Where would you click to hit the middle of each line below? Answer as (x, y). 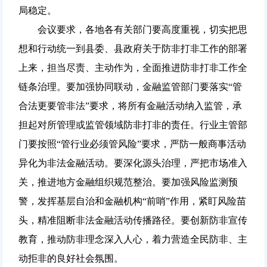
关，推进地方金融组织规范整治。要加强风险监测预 (128, 182)
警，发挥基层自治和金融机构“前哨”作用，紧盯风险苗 (132, 201)
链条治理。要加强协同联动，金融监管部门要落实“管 (130, 86)
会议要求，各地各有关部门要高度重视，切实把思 (133, 29)
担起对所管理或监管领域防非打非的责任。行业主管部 (133, 125)
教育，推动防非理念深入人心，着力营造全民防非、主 (133, 239)
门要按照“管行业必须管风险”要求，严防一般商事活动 (132, 144)
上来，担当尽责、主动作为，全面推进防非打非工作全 (133, 67)
